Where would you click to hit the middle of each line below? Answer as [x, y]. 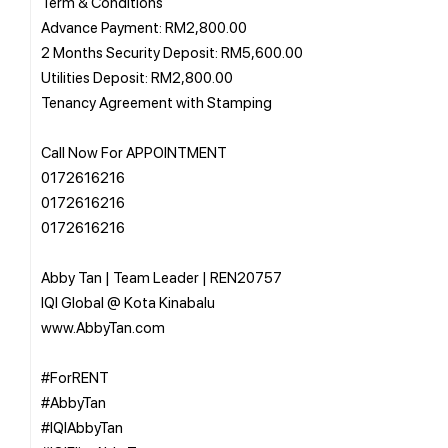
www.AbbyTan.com [103, 326]
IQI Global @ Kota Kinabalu [128, 301]
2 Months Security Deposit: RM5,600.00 [172, 51]
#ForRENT [75, 376]
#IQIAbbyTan [82, 426]
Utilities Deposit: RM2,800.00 [137, 76]
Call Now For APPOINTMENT [134, 151]
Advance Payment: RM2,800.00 [144, 26]
